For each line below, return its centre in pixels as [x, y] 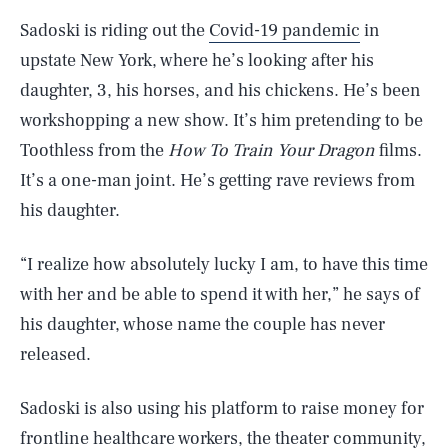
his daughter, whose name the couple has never [202, 324]
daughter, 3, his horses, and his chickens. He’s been [220, 90]
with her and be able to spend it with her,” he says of [220, 294]
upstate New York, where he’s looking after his [197, 60]
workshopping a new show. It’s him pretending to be [221, 120]
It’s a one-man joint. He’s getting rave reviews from [217, 180]
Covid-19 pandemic [284, 30]
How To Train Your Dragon [271, 150]
